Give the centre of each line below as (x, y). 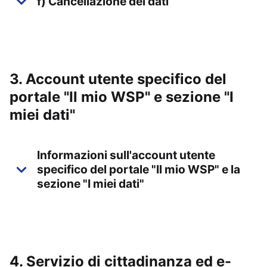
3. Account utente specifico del (118, 79)
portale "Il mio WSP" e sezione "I (122, 97)
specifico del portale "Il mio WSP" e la (139, 169)
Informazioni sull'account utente (126, 155)
